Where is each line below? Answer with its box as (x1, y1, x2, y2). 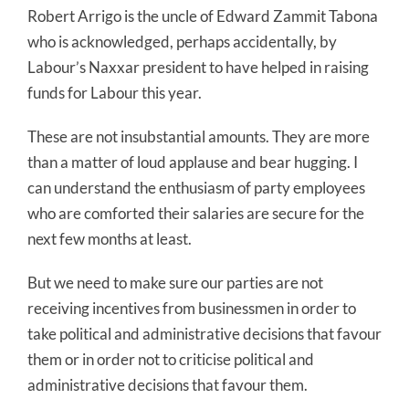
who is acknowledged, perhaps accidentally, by (27, 32, 337, 52)
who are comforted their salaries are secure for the (27, 204, 364, 224)
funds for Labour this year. (27, 83, 202, 103)
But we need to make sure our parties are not (27, 273, 323, 293)
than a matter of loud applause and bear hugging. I (27, 152, 358, 173)
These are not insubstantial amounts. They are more (27, 127, 370, 147)
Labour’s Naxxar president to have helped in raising (27, 58, 369, 78)
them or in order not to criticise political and (27, 350, 314, 370)
